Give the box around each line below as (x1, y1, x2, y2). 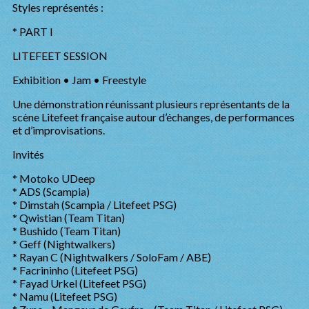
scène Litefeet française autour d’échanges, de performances (12, 110, 295, 123)
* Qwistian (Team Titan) (12, 211, 125, 224)
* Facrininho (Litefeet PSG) (12, 263, 138, 277)
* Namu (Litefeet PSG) (12, 290, 117, 303)
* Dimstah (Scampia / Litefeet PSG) (12, 198, 177, 211)
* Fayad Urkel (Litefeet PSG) (12, 277, 146, 290)
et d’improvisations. (12, 123, 105, 137)
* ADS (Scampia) (12, 185, 90, 198)
